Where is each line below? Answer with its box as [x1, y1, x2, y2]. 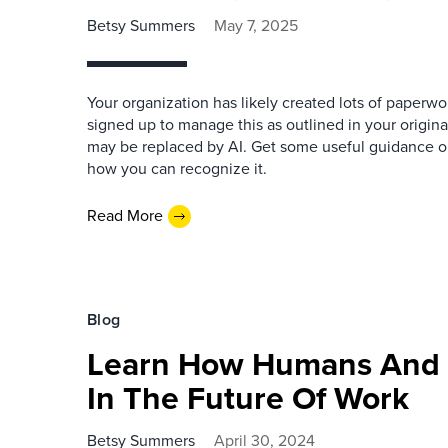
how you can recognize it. [87, 156, 267, 180]
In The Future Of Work [87, 373, 409, 422]
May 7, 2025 [214, 13, 298, 37]
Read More [87, 204, 163, 227]
